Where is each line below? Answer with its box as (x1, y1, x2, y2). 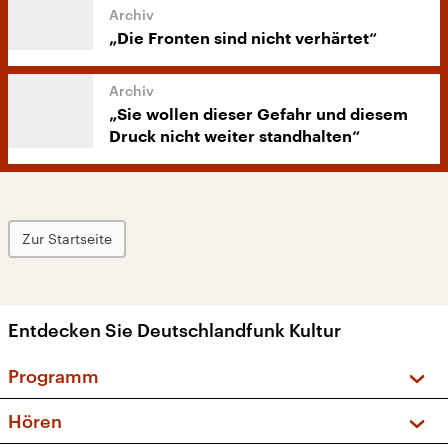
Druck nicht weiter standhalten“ (109, 129, 360, 145)
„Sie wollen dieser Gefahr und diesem (109, 107, 408, 123)
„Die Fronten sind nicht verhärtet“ (109, 31, 377, 47)
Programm (8, 365, 99, 387)
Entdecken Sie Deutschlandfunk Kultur (8, 319, 341, 341)
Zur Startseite (22, 230, 112, 247)
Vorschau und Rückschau (68, 404, 263, 423)
